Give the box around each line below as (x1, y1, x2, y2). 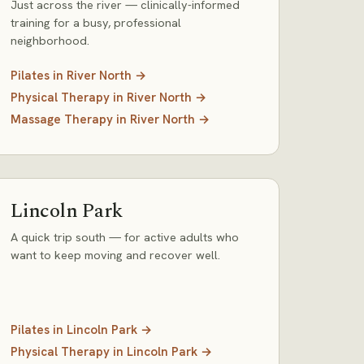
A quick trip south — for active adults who (11, 229, 239, 245)
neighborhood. (11, 32, 89, 48)
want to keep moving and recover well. (11, 247, 220, 262)
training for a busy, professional (11, 15, 181, 30)
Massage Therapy (11, 111, 113, 128)
